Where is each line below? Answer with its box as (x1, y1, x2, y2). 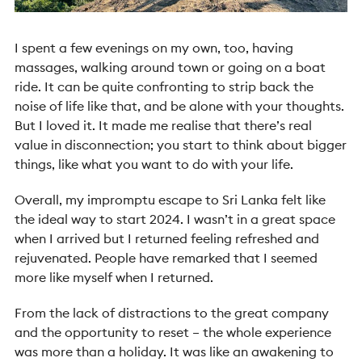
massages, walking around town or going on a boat (15, 58, 326, 75)
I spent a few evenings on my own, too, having (15, 39, 293, 56)
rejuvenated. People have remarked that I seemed (15, 249, 318, 266)
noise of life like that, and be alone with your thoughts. (15, 97, 344, 114)
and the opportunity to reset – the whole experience (15, 323, 331, 340)
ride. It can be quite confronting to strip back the (15, 78, 314, 95)
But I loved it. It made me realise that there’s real (15, 116, 312, 133)
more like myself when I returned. (15, 268, 213, 285)
